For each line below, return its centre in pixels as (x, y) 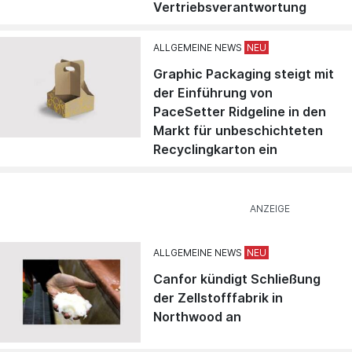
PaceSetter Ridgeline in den (240, 111)
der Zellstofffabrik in (218, 297)
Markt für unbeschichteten (238, 130)
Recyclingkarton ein (216, 149)
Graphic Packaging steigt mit (244, 73)
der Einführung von (213, 92)
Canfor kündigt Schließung (237, 279)
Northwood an (198, 316)
